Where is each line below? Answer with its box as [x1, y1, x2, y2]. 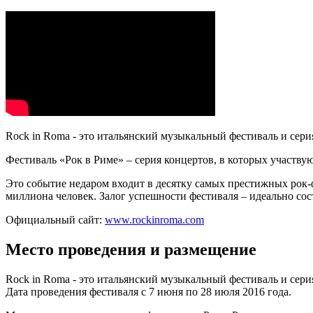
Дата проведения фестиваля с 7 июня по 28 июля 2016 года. [6, 285, 291, 298]
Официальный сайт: [6, 213, 102, 226]
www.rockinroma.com [105, 213, 204, 226]
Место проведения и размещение [6, 240, 256, 259]
